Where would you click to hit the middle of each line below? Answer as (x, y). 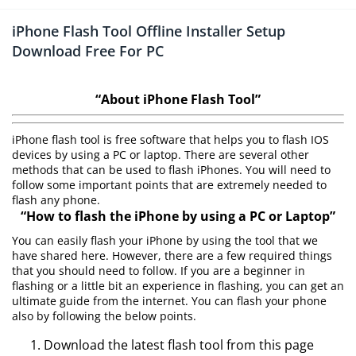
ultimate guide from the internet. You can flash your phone (169, 301)
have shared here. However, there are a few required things (172, 255)
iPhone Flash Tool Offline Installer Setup (149, 31)
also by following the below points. (104, 316)
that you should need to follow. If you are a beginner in (159, 271)
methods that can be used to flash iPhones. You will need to (171, 170)
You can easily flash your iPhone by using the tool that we (165, 240)
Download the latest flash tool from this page (179, 345)
